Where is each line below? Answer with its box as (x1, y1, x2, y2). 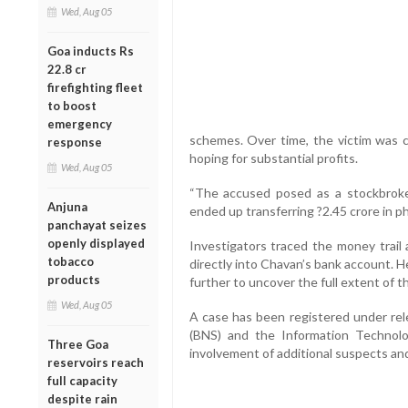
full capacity (47, 372, 117, 388)
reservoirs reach (47, 354, 144, 370)
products (47, 271, 100, 287)
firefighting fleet (47, 79, 143, 95)
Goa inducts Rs (47, 43, 134, 58)
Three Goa (47, 336, 108, 352)
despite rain (47, 391, 117, 406)
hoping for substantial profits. (189, 150, 358, 167)
